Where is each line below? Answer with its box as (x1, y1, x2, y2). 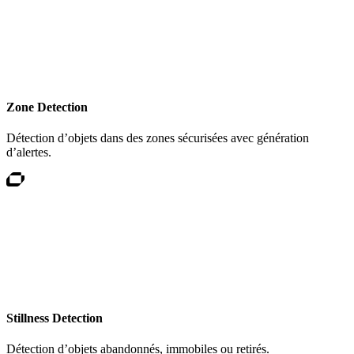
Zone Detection (6, 100, 88, 115)
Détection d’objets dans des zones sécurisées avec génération (6, 131, 309, 145)
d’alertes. (6, 145, 51, 160)
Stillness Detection (6, 311, 103, 325)
